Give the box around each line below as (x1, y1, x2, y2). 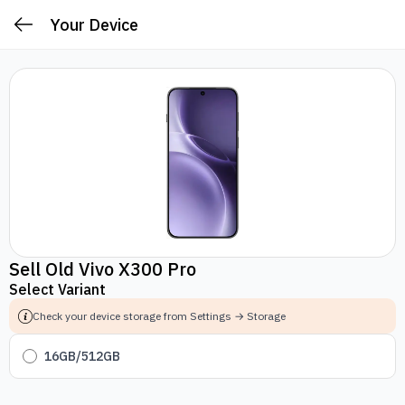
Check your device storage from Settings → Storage (33, 309, 286, 323)
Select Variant (9, 280, 106, 298)
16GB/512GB (44, 347, 120, 364)
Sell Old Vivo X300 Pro (9, 257, 196, 281)
